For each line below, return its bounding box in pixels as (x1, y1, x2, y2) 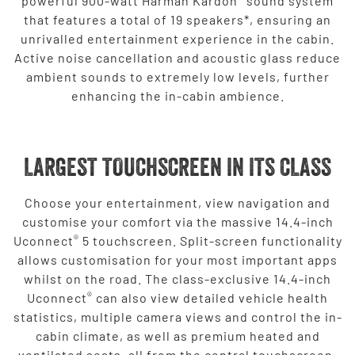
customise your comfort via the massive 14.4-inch (21, 213, 334, 229)
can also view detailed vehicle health (93, 289, 328, 305)
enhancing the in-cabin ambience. (71, 87, 284, 103)
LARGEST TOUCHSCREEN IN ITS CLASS (24, 151, 331, 182)
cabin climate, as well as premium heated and (35, 327, 320, 343)
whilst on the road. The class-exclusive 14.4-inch (24, 270, 331, 286)
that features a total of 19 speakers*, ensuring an (24, 11, 331, 27)
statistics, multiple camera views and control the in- (13, 308, 342, 324)
